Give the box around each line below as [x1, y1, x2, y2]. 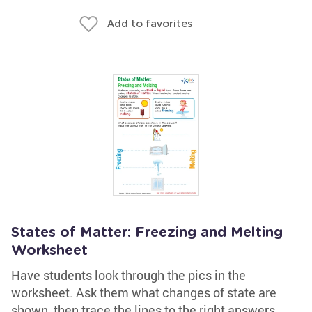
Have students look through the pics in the [11, 267, 246, 283]
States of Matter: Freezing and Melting [11, 226, 283, 240]
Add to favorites [107, 17, 192, 30]
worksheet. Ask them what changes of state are [11, 284, 276, 301]
